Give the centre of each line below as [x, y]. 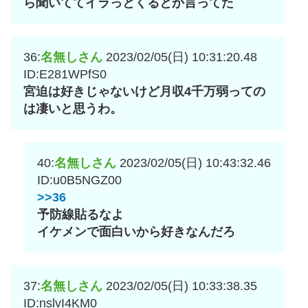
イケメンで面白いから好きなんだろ [136, 232]
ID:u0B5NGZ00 [79, 180]
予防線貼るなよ [80, 215]
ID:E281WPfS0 [65, 75]
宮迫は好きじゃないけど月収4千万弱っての [144, 92]
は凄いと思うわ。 [73, 109]
